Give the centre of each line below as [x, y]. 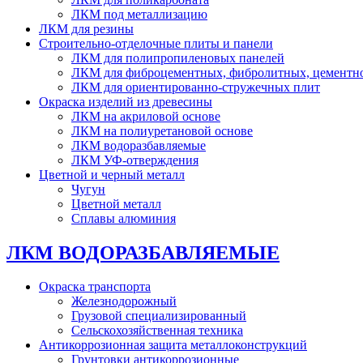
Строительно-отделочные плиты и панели [156, 43]
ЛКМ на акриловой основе [146, 116]
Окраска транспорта [95, 287]
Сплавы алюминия [124, 218]
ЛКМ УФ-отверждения [135, 160]
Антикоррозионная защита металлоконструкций [173, 345]
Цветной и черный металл [112, 174]
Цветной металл [116, 203]
